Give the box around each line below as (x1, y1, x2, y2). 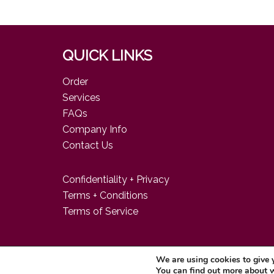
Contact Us (62, 139, 113, 151)
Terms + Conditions (62, 189, 148, 201)
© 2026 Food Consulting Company (34, 261, 192, 273)
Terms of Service (62, 205, 138, 217)
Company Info (62, 123, 127, 135)
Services (62, 91, 100, 103)
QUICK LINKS (62, 46, 152, 64)
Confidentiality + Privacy (62, 173, 169, 185)
